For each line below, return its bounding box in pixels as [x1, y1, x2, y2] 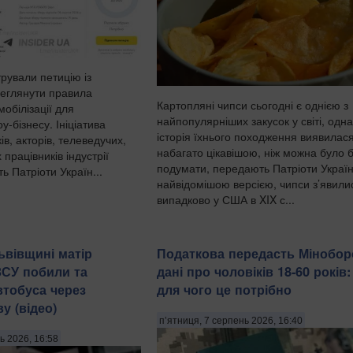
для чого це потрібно [157, 281, 292, 299]
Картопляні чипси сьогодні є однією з [157, 97, 348, 113]
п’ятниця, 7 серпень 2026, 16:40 [159, 314, 303, 326]
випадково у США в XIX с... [157, 191, 295, 208]
